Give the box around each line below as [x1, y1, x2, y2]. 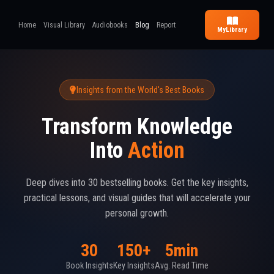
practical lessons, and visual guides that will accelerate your [23, 192, 251, 204]
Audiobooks [92, 20, 128, 29]
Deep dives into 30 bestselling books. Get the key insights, [26, 177, 248, 188]
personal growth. [105, 207, 169, 219]
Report [157, 20, 176, 29]
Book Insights [65, 261, 113, 270]
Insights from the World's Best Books [76, 85, 204, 95]
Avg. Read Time [154, 261, 209, 270]
